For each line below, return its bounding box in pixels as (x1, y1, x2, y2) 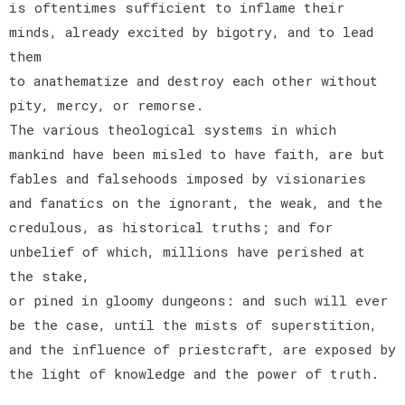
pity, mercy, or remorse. (9, 95, 203, 114)
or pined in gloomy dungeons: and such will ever (9, 290, 388, 309)
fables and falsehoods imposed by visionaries (9, 168, 366, 187)
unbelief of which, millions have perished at (9, 241, 365, 260)
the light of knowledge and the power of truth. (9, 363, 379, 382)
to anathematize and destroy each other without (9, 71, 378, 89)
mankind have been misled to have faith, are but (9, 144, 385, 163)
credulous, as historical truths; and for (9, 217, 333, 236)
